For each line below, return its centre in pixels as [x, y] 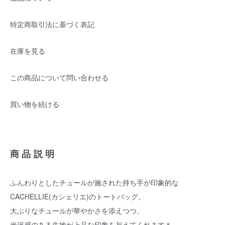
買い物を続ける [35, 104]
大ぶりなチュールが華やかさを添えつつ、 [77, 210]
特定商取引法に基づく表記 [52, 24]
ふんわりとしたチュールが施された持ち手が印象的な [94, 182]
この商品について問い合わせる [59, 77]
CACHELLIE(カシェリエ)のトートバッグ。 [78, 196]
